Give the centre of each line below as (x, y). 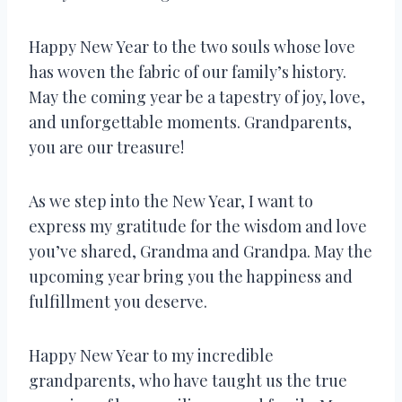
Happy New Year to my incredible (151, 355)
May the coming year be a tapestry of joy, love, (197, 96)
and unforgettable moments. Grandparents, (190, 122)
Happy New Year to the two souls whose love (192, 46)
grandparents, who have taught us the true (188, 380)
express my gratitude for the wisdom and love (198, 226)
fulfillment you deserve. (118, 301)
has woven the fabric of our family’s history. (188, 71)
